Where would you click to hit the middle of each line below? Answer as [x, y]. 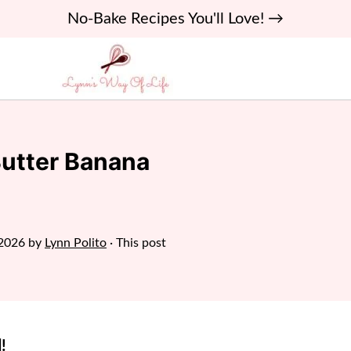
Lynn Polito [76, 243]
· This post [136, 243]
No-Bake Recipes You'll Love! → [175, 19]
